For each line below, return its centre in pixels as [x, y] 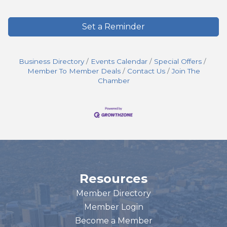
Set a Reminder [113, 27]
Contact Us [146, 71]
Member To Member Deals [74, 71]
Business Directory [51, 62]
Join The [186, 71]
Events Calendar [119, 62]
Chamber [113, 81]
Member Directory [113, 193]
